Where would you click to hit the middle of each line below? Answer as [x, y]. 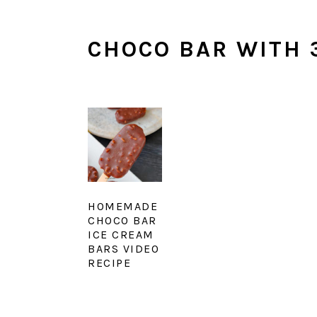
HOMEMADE [123, 206]
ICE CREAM [121, 234]
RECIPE [109, 263]
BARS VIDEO [123, 248]
